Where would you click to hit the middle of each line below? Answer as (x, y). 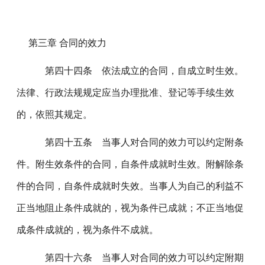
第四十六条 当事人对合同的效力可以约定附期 (136, 258)
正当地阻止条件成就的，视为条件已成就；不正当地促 (130, 208)
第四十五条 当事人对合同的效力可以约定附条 (136, 142)
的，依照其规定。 (55, 114)
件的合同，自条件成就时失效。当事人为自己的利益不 (130, 186)
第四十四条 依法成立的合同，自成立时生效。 (136, 71)
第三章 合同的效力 (68, 43)
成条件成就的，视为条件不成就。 (88, 230)
